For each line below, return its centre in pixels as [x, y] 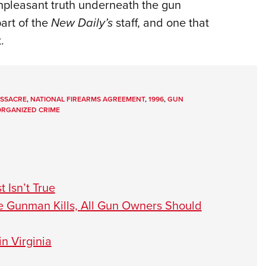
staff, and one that [161, 23]
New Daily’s [82, 23]
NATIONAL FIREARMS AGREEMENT [87, 99]
